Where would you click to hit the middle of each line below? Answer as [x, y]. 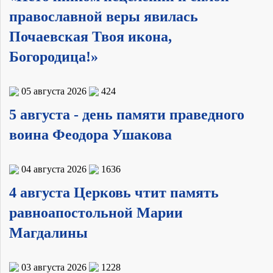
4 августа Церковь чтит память [114, 193]
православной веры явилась [104, 17]
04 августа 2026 [54, 169]
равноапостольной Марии [96, 213]
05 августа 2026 [54, 91]
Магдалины [48, 233]
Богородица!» [54, 57]
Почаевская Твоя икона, [90, 37]
